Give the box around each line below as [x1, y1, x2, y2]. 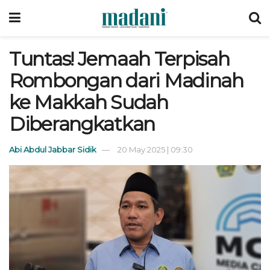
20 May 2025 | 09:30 [118, 144, 193, 154]
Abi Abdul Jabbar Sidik [9, 144, 96, 154]
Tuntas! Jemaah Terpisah [9, 47, 230, 71]
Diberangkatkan [9, 112, 155, 136]
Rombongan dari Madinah [9, 69, 243, 92]
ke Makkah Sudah [9, 90, 168, 114]
